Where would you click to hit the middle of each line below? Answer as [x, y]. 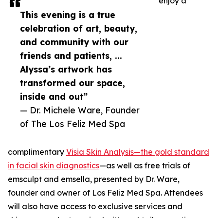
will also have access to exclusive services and [95, 207]
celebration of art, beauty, [79, 28]
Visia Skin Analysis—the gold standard [138, 152]
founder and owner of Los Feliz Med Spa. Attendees [105, 193]
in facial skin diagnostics [54, 166]
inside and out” [54, 97]
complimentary [37, 152]
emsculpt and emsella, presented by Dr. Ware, [94, 179]
